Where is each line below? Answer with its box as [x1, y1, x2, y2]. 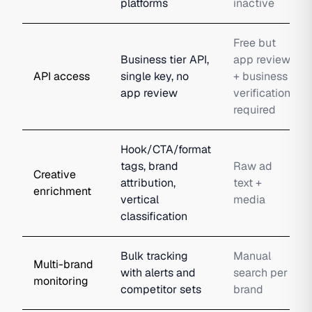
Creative [33, 167, 76, 182]
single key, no [120, 69, 189, 84]
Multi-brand [33, 257, 93, 272]
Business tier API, [120, 52, 209, 67]
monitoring [33, 274, 88, 288]
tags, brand [120, 159, 178, 173]
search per [233, 265, 288, 280]
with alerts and [120, 265, 196, 280]
